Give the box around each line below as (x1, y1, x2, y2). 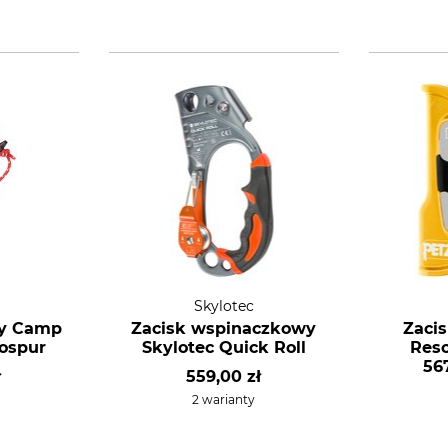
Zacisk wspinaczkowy (131, 319, 317, 338)
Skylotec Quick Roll (141, 338, 306, 357)
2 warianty (192, 392, 256, 407)
